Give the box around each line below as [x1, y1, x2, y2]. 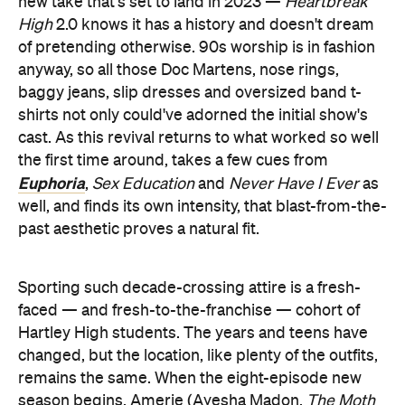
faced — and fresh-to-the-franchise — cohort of [18, 303, 360, 319]
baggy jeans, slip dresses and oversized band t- [18, 85, 362, 101]
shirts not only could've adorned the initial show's [18, 108, 368, 124]
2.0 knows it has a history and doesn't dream [52, 17, 374, 33]
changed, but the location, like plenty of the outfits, [18, 348, 378, 364]
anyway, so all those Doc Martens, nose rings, [18, 62, 339, 79]
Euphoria [18, 174, 85, 193]
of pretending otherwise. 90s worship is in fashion [18, 40, 375, 56]
